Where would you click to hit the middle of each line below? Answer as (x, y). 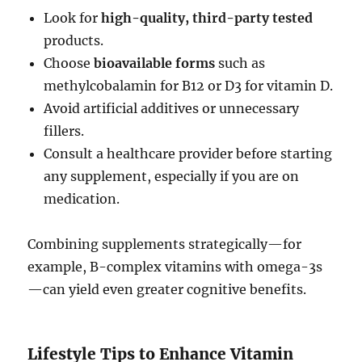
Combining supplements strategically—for (165, 244)
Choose (69, 63)
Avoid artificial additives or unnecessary (172, 109)
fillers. (64, 131)
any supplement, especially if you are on (172, 177)
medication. (82, 199)
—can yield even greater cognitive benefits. (167, 290)
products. (74, 41)
